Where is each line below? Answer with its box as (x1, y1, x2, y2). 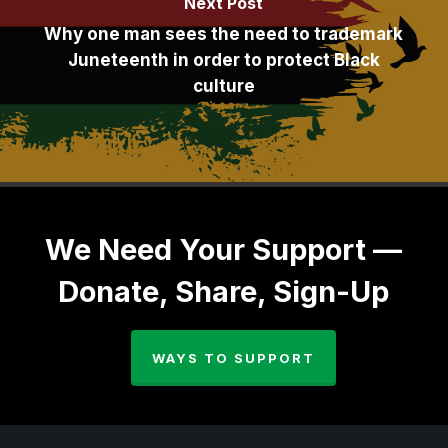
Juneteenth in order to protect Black (67, 50, 380, 71)
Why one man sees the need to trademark (44, 24, 404, 45)
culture (192, 76, 255, 97)
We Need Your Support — (45, 232, 403, 268)
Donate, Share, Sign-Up (58, 274, 390, 310)
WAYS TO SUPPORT (152, 350, 316, 367)
